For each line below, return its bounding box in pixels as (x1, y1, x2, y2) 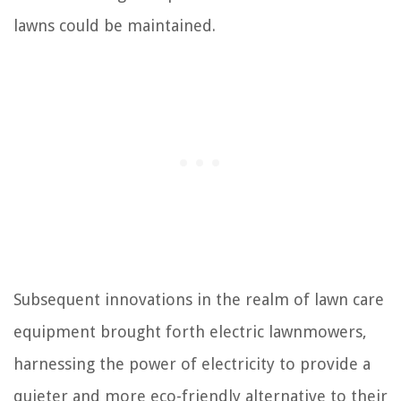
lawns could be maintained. (13, 16, 216, 36)
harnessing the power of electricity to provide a (13, 354, 371, 374)
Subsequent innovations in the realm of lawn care (13, 290, 384, 310)
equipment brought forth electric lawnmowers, (13, 322, 367, 342)
